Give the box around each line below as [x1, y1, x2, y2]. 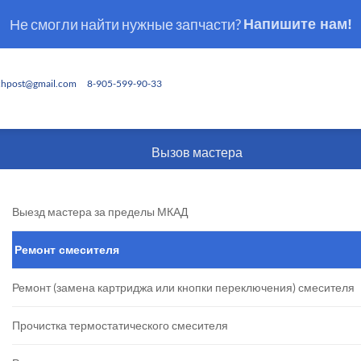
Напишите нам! [243, 16, 352, 32]
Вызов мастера [149, 144, 243, 160]
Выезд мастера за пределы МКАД [12, 205, 188, 219]
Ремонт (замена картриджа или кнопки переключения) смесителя [12, 280, 355, 295]
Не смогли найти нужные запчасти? [9, 15, 243, 33]
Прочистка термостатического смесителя [12, 318, 228, 333]
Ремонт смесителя [15, 243, 119, 257]
